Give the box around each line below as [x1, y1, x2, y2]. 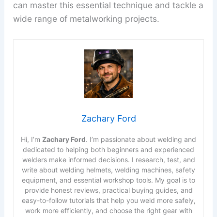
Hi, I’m [21, 135, 42, 143]
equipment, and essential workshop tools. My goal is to [22, 175, 195, 184]
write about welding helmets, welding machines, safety [22, 165, 195, 174]
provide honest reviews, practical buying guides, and [24, 186, 193, 194]
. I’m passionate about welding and [86, 135, 196, 143]
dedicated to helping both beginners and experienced [23, 145, 194, 154]
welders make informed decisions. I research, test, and [22, 155, 195, 164]
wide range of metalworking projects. [13, 13, 159, 24]
